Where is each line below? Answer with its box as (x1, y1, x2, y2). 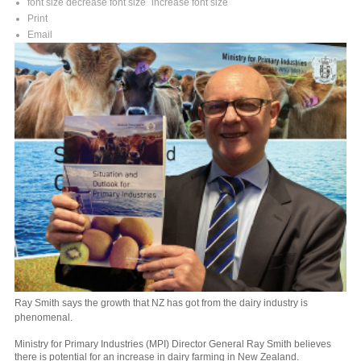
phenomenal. (15, 311, 73, 323)
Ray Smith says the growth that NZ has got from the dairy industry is (15, 297, 308, 309)
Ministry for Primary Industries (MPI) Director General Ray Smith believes (15, 338, 331, 350)
